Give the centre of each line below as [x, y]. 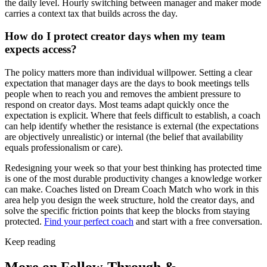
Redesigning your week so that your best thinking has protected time [133, 168]
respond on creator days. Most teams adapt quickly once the [117, 105]
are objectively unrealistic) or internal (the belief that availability [124, 137]
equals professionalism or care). [64, 148]
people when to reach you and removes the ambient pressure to [123, 94]
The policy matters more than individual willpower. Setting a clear [128, 73]
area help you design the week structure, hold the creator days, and [130, 200]
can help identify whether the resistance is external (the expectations [132, 126]
